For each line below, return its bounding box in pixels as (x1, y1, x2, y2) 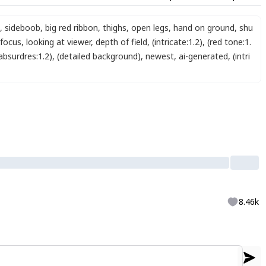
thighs (103, 22, 126, 33)
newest (145, 50, 174, 62)
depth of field (96, 36, 147, 47)
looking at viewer (26, 36, 91, 47)
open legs (131, 22, 169, 33)
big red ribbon (45, 22, 98, 33)
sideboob (5, 22, 40, 33)
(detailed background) (57, 50, 141, 62)
